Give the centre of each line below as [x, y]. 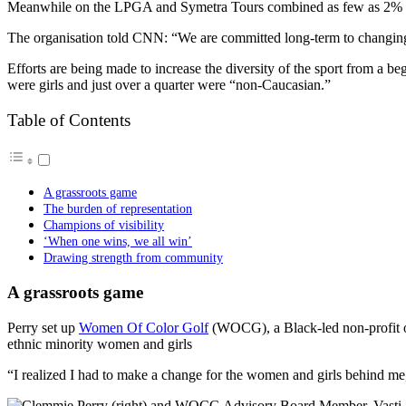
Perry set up [43, 327]
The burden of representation [118, 209]
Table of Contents [69, 120]
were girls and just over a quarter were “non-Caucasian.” [169, 84]
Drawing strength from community [133, 258]
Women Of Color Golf [144, 327]
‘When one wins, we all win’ [118, 242]
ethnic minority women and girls [100, 343]
